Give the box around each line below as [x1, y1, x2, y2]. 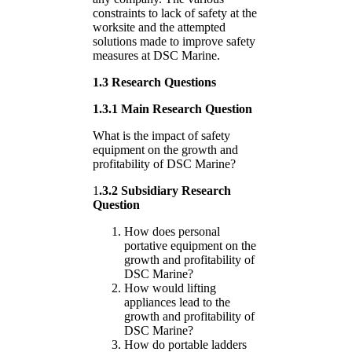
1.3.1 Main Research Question [93, 101, 252, 115]
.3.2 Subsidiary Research [99, 183, 231, 197]
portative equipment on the [124, 238, 256, 252]
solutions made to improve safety [93, 34, 255, 48]
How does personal [124, 224, 220, 238]
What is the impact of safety [93, 128, 230, 142]
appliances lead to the [124, 295, 230, 309]
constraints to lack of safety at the [93, 5, 257, 20]
